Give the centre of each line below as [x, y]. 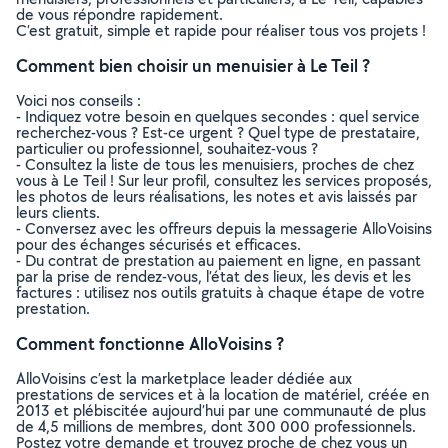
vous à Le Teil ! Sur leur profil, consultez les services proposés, [224, 180]
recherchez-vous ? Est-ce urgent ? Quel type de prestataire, [218, 132]
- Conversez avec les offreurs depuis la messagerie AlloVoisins [224, 228]
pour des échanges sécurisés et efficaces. [158, 244]
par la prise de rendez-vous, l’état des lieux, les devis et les [213, 276]
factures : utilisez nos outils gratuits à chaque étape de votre [220, 292]
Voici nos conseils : [78, 100]
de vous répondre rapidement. [119, 14]
